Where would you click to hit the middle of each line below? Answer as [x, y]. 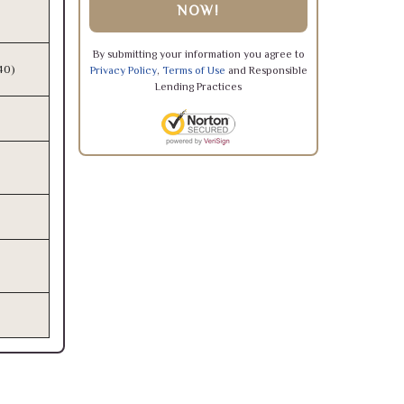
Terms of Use [193, 70]
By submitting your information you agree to [198, 54]
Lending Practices [198, 87]
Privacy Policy [123, 70]
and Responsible [266, 70]
